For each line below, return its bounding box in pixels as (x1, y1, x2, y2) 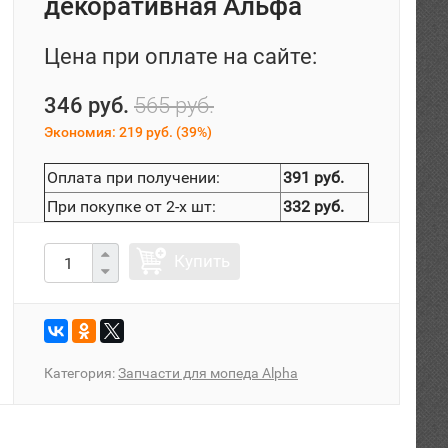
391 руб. (283, 168, 344, 187)
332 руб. (283, 197, 344, 216)
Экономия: (44, 124, 119, 140)
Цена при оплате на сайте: (44, 44, 317, 69)
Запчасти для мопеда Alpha (118, 365, 298, 381)
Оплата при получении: (47, 168, 220, 187)
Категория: (44, 365, 118, 381)
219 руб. (119, 124, 173, 140)
